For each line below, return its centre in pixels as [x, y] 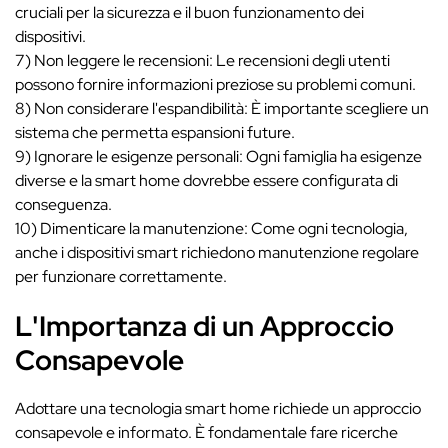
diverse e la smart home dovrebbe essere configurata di [206, 180]
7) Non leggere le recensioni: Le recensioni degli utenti [202, 60]
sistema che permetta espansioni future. [155, 132]
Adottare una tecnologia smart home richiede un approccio [218, 408]
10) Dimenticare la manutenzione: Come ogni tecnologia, [211, 228]
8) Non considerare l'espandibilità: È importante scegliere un [222, 108]
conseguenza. [63, 204]
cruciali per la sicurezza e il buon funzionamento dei [189, 12]
